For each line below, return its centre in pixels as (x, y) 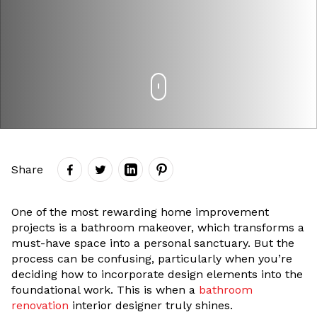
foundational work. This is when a (105, 290)
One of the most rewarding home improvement (140, 212)
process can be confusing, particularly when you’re (152, 259)
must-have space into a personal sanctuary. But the (153, 243)
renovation (40, 305)
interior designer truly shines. (151, 305)
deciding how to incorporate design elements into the (157, 274)
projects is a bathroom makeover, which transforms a (158, 227)
